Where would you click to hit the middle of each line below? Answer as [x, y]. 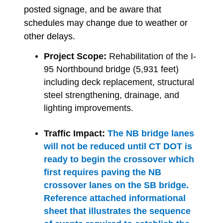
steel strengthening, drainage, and [111, 95]
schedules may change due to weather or [106, 23]
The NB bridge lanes [151, 133]
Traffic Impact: [74, 133]
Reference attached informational [115, 198]
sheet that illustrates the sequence [117, 211]
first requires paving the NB [103, 172]
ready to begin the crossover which [119, 159]
